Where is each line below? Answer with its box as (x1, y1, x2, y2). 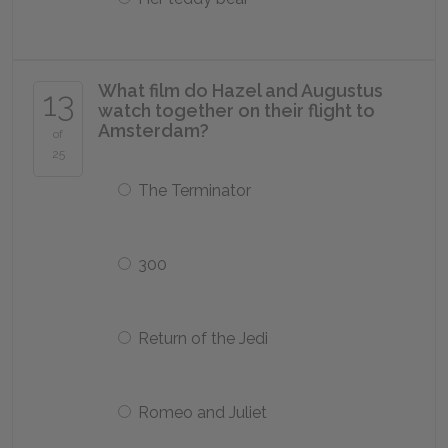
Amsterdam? (98, 120, 209, 141)
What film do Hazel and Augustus (98, 80, 383, 101)
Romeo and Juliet (138, 403, 267, 422)
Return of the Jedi (138, 329, 268, 348)
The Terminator (138, 181, 251, 200)
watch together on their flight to (98, 100, 375, 121)
